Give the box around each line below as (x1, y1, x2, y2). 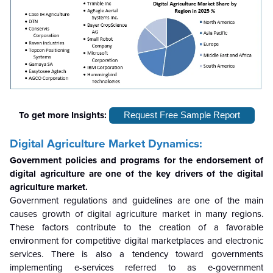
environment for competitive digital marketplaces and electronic (10, 235, 263, 246)
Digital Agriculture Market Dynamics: (10, 136, 202, 151)
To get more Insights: (18, 110, 109, 121)
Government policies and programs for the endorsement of (10, 154, 263, 166)
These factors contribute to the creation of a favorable (10, 221, 263, 233)
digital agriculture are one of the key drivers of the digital (10, 168, 263, 179)
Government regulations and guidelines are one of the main (10, 194, 263, 206)
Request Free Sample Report (123, 110, 240, 121)
